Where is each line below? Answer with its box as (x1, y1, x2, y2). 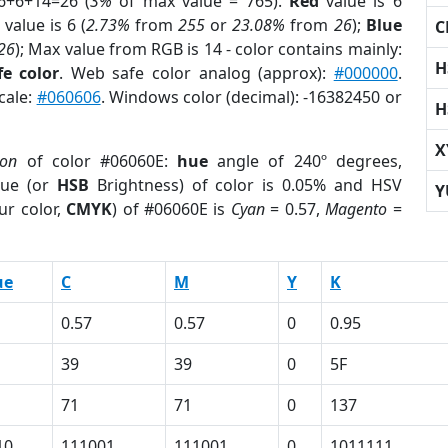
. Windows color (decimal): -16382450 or (100, 86, 402, 108)
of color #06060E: (17, 150, 178, 172)
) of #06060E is (112, 198, 231, 220)
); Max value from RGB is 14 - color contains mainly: (15, 38, 402, 60)
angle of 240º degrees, (208, 150, 402, 172)
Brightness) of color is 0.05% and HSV (88, 174, 402, 196)
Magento (325, 198, 388, 220)
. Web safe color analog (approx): (59, 62, 334, 84)
